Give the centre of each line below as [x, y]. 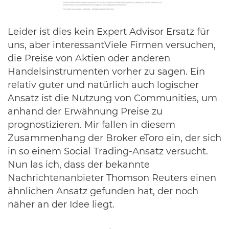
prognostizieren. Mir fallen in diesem [91, 125]
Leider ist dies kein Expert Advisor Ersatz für [109, 32]
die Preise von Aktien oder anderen [89, 59]
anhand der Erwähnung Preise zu [85, 112]
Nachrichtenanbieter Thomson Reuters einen [112, 179]
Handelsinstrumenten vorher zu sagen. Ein [106, 72]
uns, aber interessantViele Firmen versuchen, [112, 46]
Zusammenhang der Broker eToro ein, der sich [114, 139]
